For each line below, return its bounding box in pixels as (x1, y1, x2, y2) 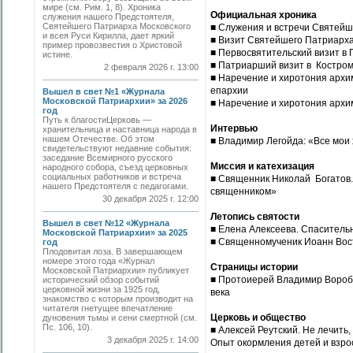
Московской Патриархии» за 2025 (43, 228, 188, 237)
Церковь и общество (210, 312, 306, 323)
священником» (210, 186, 277, 197)
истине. (43, 50, 77, 59)
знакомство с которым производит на (43, 294, 193, 303)
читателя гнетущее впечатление (43, 303, 173, 313)
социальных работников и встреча (43, 172, 181, 181)
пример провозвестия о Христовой (43, 40, 182, 50)
